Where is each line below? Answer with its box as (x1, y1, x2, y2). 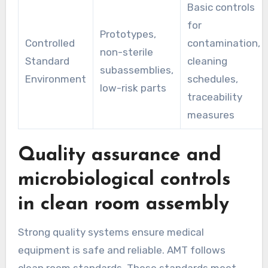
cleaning (187, 55, 227, 68)
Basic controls (187, 1, 255, 14)
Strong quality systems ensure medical (17, 226, 204, 239)
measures (187, 109, 234, 121)
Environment (25, 73, 86, 86)
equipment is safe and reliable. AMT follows (17, 244, 226, 257)
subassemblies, (99, 64, 173, 77)
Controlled (25, 37, 75, 50)
